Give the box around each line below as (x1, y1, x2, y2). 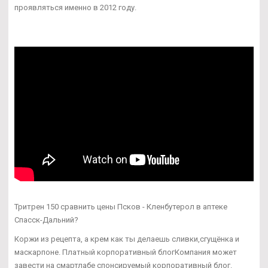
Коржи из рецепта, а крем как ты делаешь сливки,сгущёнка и (14, 234, 239, 243)
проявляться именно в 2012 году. (14, 2, 136, 12)
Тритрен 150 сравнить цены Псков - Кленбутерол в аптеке (14, 202, 227, 211)
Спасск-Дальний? (14, 215, 78, 224)
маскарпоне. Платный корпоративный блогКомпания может (14, 247, 237, 257)
